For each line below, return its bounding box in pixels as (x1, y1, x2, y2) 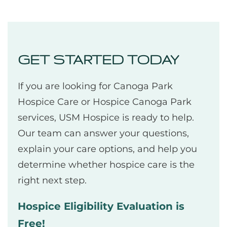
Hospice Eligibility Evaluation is (18, 200, 184, 213)
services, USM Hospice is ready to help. (18, 112, 194, 124)
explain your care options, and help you (18, 143, 197, 155)
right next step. (18, 175, 87, 186)
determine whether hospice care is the (18, 159, 195, 171)
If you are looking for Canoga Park (18, 81, 173, 92)
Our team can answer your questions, (18, 128, 189, 139)
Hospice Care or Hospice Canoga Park (18, 96, 192, 108)
